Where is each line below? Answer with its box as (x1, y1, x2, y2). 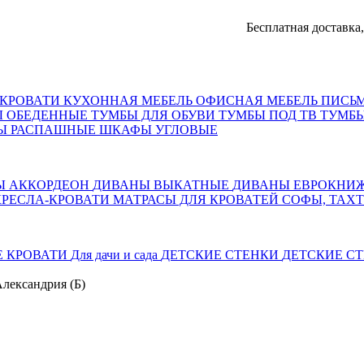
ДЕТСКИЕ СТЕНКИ (161, 248, 282, 262)
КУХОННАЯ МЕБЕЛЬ (63, 93, 196, 107)
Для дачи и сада (71, 248, 161, 262)
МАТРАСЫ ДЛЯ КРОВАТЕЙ (113, 193, 282, 206)
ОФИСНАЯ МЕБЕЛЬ (196, 93, 321, 107)
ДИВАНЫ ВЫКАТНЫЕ (93, 178, 232, 192)
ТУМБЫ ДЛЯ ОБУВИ (91, 108, 219, 122)
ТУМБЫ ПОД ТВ (219, 108, 320, 122)
